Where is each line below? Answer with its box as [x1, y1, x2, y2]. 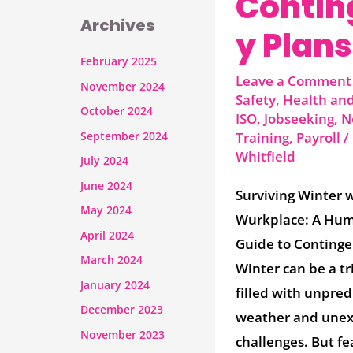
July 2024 [80, 153, 128, 169]
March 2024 [80, 252, 143, 268]
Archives [80, 14, 155, 37]
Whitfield [235, 147, 295, 166]
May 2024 [80, 203, 132, 218]
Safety [235, 91, 276, 110]
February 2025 [80, 54, 157, 69]
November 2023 [80, 326, 165, 342]
